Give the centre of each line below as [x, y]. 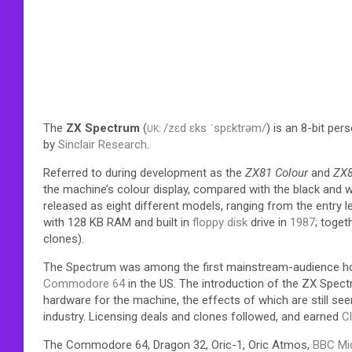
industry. [64, 316]
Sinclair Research [103, 144]
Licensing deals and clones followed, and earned [214, 316]
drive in [269, 222]
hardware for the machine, [111, 300]
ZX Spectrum [103, 128]
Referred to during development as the [144, 172]
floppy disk [220, 222]
